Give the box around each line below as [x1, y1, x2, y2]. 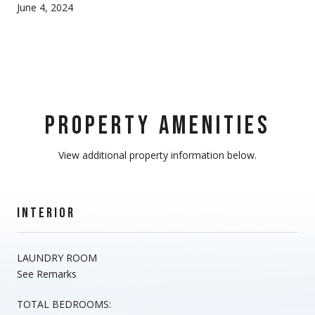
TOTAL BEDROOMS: [17, 297, 111, 311]
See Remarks [17, 266, 77, 281]
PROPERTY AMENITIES [44, 110, 271, 141]
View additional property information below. [58, 148, 257, 162]
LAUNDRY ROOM [17, 250, 97, 264]
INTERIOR [17, 204, 75, 221]
